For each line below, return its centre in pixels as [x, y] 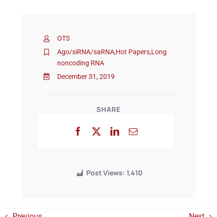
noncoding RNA [80, 63]
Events [25, 31]
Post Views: [105, 173]
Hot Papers [132, 52]
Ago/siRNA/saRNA [85, 52]
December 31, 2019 [86, 76]
